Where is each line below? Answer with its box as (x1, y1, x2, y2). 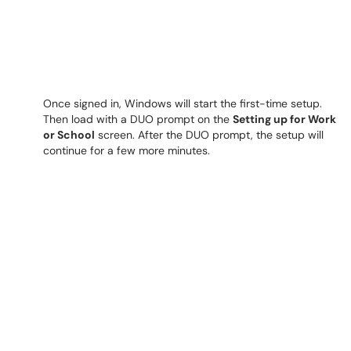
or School (43, 128, 95, 142)
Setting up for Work (233, 112, 336, 126)
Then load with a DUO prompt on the (43, 112, 233, 126)
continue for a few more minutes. (43, 143, 213, 157)
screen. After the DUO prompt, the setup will (95, 128, 324, 142)
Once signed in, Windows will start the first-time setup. (43, 96, 322, 110)
